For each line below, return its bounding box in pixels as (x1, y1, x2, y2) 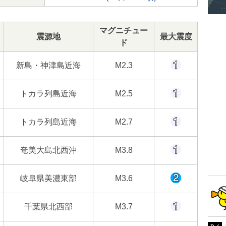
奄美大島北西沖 (20, 146, 77, 154)
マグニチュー (99, 26, 148, 35)
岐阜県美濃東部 (20, 174, 77, 183)
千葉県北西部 (24, 202, 73, 211)
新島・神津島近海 (16, 61, 81, 70)
